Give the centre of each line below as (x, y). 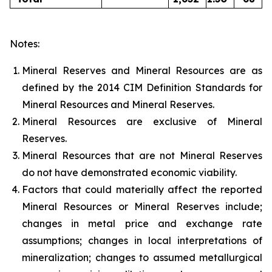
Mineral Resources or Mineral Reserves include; (142, 207)
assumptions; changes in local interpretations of (142, 241)
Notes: (25, 44)
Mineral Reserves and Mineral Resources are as (142, 71)
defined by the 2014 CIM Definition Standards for (142, 88)
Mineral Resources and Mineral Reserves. (118, 105)
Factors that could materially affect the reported (142, 190)
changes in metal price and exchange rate (142, 224)
